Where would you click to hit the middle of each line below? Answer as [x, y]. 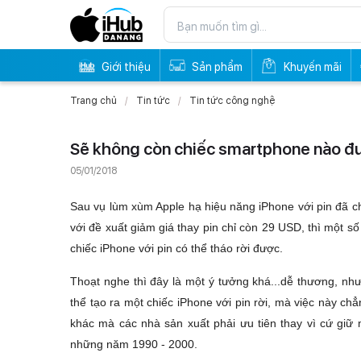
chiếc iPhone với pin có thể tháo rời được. [176, 248]
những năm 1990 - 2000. [134, 344]
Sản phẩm [217, 66]
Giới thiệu [126, 66]
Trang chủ [93, 100]
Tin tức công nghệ [232, 100]
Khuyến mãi [313, 66]
